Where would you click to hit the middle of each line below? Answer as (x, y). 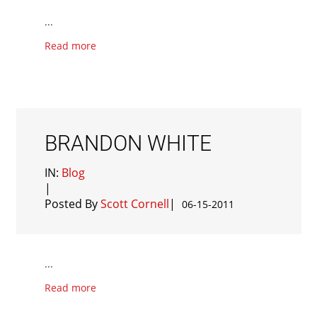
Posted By (72, 204)
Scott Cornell (134, 204)
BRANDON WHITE (128, 143)
